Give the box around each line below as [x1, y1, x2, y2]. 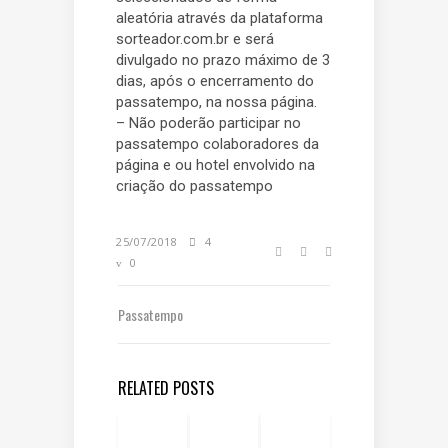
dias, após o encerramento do [116, 72, 314, 90]
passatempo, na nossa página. [116, 93, 317, 111]
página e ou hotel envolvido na [116, 156, 315, 174]
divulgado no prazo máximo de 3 [116, 51, 330, 69]
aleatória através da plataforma [116, 9, 323, 27]
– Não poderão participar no [116, 114, 301, 132]
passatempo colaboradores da [116, 135, 319, 153]
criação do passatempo [116, 177, 273, 195]
